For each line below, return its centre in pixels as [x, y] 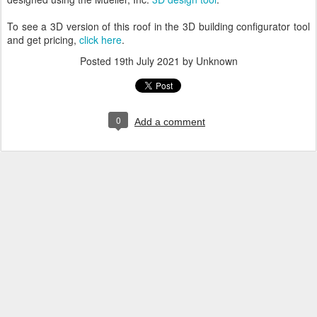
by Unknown [208, 61]
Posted [97, 61]
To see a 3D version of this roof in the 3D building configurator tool [158, 26]
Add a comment [170, 122]
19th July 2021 [146, 61]
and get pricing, [43, 40]
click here [100, 40]
